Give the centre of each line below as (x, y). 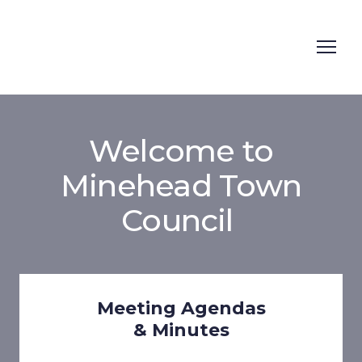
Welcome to (181, 150)
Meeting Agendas (181, 308)
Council (181, 220)
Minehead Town (181, 185)
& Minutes (181, 330)
